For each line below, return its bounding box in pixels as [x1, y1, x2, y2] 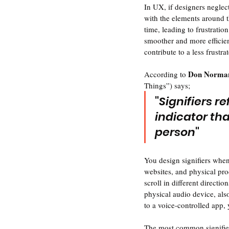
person [155, 124, 195, 141]
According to [144, 69, 188, 80]
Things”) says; [144, 80, 190, 91]
